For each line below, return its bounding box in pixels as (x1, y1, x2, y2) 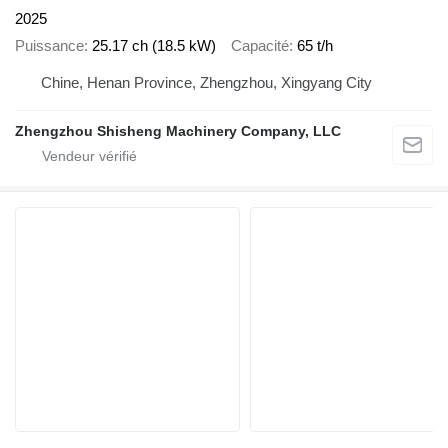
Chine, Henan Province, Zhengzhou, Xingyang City (281, 74, 372, 92)
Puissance (15, 36, 84, 54)
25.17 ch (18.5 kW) (92, 36, 216, 54)
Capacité (231, 36, 289, 54)
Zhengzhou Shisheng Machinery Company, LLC (15, 123, 341, 140)
